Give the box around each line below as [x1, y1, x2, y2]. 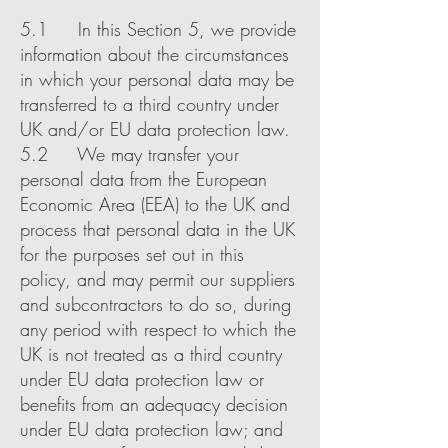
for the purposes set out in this [20, 242, 244, 266]
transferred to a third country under [20, 92, 279, 116]
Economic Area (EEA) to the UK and [20, 192, 290, 216]
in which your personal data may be [20, 67, 294, 91]
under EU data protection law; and [20, 417, 283, 441]
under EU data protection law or [20, 367, 264, 391]
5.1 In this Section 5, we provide [20, 17, 296, 41]
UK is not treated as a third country [20, 342, 282, 366]
